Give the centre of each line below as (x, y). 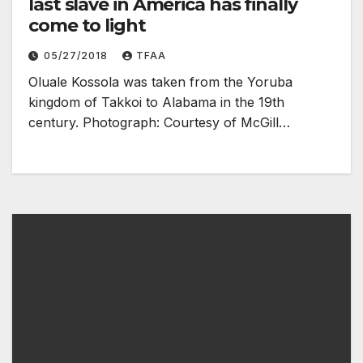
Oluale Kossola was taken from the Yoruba (160, 81)
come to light (87, 25)
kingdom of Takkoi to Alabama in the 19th (156, 102)
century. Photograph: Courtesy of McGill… (159, 122)
